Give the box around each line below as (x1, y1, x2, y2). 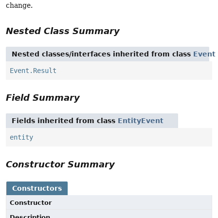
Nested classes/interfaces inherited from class (12, 50, 193, 58)
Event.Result (10, 67, 56, 75)
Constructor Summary (6, 159, 115, 170)
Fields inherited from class (12, 117, 118, 125)
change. (6, 1, 33, 9)
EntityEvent (118, 117, 163, 125)
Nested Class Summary (6, 26, 120, 36)
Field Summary (6, 92, 80, 103)
